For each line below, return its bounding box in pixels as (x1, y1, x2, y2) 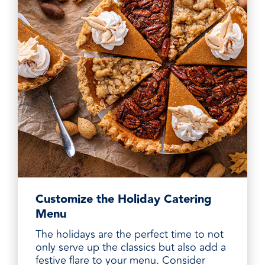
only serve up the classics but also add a (35, 238, 226, 256)
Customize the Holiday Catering (35, 189, 212, 209)
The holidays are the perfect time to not (35, 225, 224, 243)
